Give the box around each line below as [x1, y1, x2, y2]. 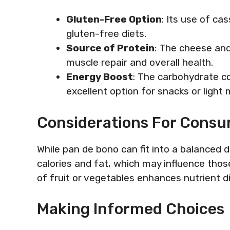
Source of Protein [66, 42, 155, 54]
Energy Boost [66, 71, 133, 83]
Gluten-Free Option [66, 13, 162, 25]
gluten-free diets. [66, 28, 146, 40]
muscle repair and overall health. [66, 56, 213, 68]
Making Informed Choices [37, 200, 224, 218]
